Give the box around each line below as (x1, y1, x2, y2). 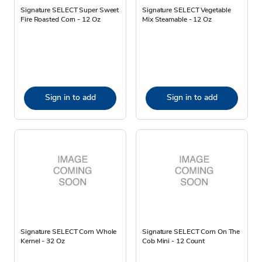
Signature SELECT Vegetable (142, 5, 231, 15)
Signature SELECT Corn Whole (20, 226, 117, 236)
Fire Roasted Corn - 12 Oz (20, 14, 101, 24)
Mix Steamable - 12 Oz (142, 14, 212, 24)
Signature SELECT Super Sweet (20, 5, 119, 15)
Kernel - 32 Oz (20, 236, 65, 246)
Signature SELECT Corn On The (142, 226, 240, 236)
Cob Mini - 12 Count (142, 236, 205, 246)
